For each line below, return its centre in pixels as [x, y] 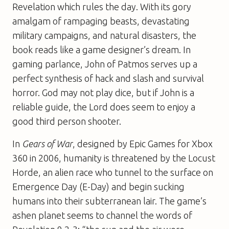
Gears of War [47, 143]
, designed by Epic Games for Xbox [143, 143]
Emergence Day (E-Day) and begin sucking [98, 186]
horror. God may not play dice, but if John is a [103, 92]
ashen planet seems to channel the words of [102, 215]
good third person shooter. [67, 121]
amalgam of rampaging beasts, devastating [101, 21]
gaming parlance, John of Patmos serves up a [105, 64]
